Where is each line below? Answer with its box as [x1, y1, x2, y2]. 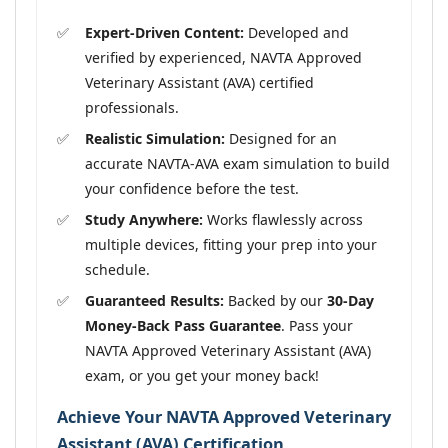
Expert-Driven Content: [85, 22, 244, 42]
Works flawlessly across [203, 209, 363, 229]
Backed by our [224, 290, 327, 310]
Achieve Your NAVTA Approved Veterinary [57, 405, 391, 428]
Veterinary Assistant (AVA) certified [85, 72, 314, 92]
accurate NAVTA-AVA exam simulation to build [85, 153, 390, 173]
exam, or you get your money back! [85, 365, 319, 385]
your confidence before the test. [85, 178, 299, 198]
